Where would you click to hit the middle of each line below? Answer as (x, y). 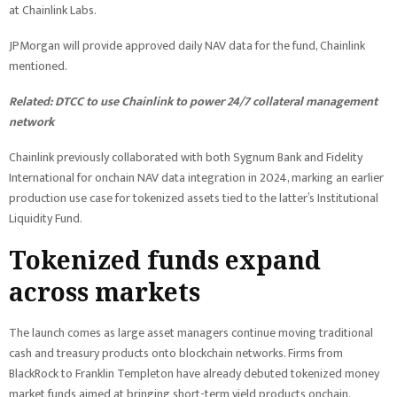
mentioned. (38, 66)
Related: (32, 101)
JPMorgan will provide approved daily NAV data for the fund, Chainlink (187, 46)
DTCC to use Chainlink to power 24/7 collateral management (216, 101)
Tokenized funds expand (165, 260)
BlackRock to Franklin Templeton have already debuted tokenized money (194, 374)
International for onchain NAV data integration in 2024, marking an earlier (196, 178)
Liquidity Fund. (46, 218)
